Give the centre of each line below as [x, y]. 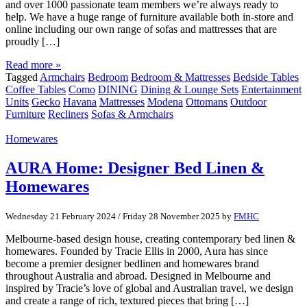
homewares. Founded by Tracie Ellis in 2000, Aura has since [137, 251]
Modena [165, 102]
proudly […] [33, 42]
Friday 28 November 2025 [171, 216]
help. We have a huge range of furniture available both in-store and [149, 17]
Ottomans [207, 102]
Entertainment [271, 90]
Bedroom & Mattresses [181, 77]
